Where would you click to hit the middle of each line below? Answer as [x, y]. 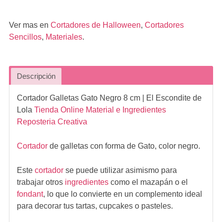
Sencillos [25, 37]
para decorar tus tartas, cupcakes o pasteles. [95, 206]
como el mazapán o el [148, 182]
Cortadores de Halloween [95, 25]
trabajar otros [41, 182]
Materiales [64, 37]
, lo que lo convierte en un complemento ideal [122, 194]
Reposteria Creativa [52, 122]
